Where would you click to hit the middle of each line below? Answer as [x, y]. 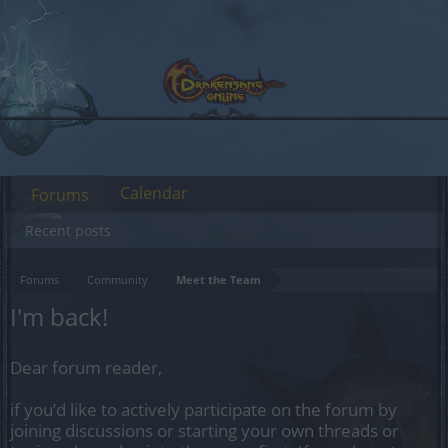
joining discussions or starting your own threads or [204, 430]
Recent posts [68, 230]
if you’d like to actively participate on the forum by [203, 409]
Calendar [154, 193]
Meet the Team [218, 279]
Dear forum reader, [86, 367]
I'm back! [59, 316]
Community [117, 279]
